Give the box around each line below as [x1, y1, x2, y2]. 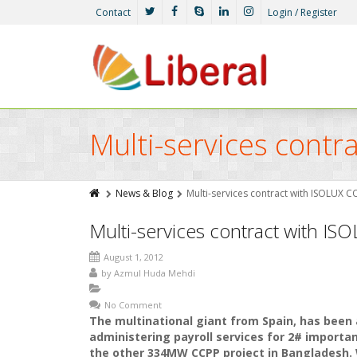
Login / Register [268, 6, 337, 19]
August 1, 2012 [104, 251, 163, 263]
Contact [96, 6, 131, 19]
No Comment [104, 299, 162, 311]
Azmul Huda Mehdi [114, 267, 195, 279]
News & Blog [116, 186, 173, 200]
